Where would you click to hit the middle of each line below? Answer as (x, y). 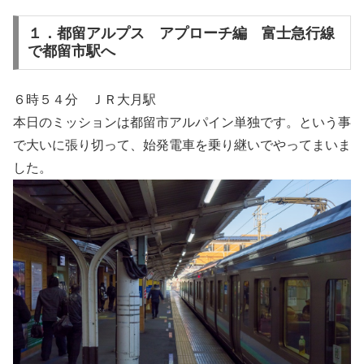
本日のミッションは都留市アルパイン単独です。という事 (182, 122)
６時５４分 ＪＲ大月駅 (84, 99)
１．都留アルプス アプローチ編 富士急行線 (181, 34)
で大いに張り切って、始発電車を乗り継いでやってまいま (182, 145)
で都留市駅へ (71, 52)
